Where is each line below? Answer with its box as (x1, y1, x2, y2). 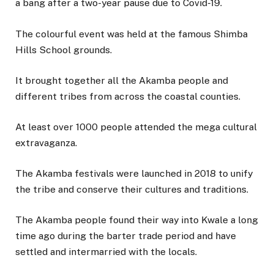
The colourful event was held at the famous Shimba (15, 28, 248, 40)
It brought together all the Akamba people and (15, 74, 228, 86)
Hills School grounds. (15, 43, 112, 56)
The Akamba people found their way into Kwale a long (15, 214, 258, 226)
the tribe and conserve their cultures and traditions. (15, 183, 248, 196)
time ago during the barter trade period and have (15, 230, 236, 242)
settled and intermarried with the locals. (15, 246, 197, 258)
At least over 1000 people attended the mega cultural (15, 120, 257, 133)
